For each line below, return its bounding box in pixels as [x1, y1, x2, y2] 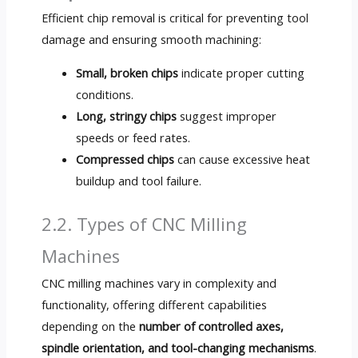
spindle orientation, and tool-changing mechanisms [41, 340, 314, 356]
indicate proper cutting [178, 64, 305, 81]
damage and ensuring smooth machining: [41, 30, 261, 47]
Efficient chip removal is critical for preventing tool [41, 9, 308, 26]
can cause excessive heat [174, 150, 311, 167]
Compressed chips [76, 150, 175, 167]
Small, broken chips [76, 64, 179, 81]
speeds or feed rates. [76, 129, 191, 145]
